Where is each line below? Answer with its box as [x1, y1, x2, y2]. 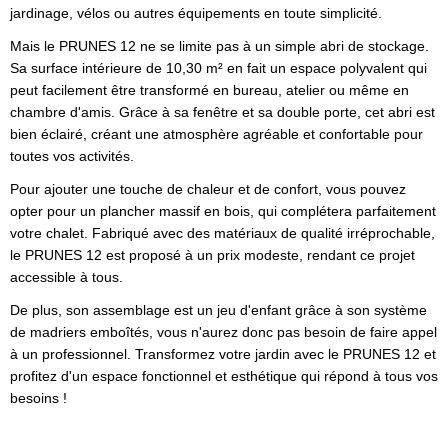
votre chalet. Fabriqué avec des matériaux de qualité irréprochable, [10, 225, 435, 242]
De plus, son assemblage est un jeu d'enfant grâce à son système [10, 302, 427, 319]
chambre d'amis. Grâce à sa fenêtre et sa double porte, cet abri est [10, 104, 435, 121]
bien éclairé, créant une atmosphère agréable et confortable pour [10, 126, 423, 143]
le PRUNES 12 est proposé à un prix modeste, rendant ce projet [10, 247, 415, 264]
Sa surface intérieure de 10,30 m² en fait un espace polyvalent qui [10, 60, 427, 77]
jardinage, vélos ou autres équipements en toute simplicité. [10, 5, 382, 22]
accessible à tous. [10, 269, 123, 286]
